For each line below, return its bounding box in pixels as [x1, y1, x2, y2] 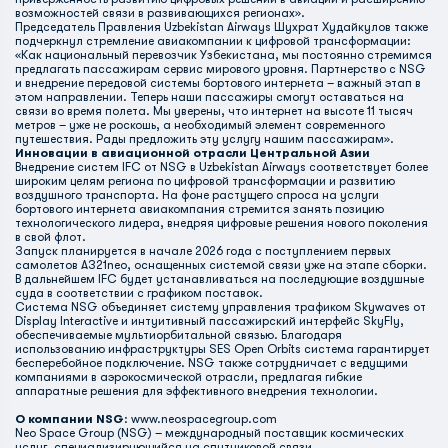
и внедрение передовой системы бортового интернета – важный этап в [15, 76, 421, 90]
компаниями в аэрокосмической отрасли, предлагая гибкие [15, 370, 362, 384]
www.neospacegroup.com [131, 412, 277, 426]
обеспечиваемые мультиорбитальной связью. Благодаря [15, 328, 342, 342]
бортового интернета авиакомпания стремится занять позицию [15, 202, 384, 216]
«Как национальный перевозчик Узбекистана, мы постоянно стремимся [15, 48, 432, 62]
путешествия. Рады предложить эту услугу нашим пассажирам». [15, 132, 394, 146]
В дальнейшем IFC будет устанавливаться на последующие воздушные [15, 272, 424, 286]
